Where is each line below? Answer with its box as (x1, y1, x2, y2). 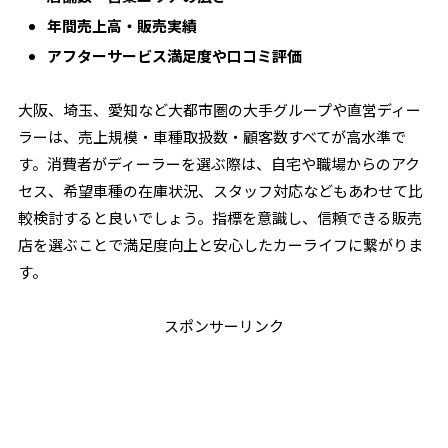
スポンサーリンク (164, 315, 284, 336)
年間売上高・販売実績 (47, 15, 198, 36)
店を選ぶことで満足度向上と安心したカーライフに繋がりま (18, 234, 424, 255)
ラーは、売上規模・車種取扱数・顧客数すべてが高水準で (18, 126, 407, 147)
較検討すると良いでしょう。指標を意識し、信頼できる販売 (18, 207, 423, 228)
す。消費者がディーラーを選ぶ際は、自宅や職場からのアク (18, 153, 421, 174)
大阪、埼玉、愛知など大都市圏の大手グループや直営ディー (18, 99, 422, 120)
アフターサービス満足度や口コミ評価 (47, 45, 303, 66)
